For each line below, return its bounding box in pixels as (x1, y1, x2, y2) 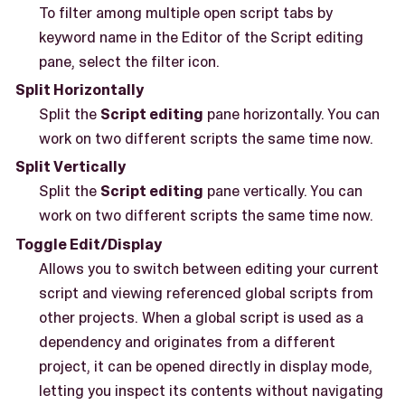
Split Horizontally (15, 80, 144, 100)
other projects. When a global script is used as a (38, 306, 363, 327)
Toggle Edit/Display (15, 233, 162, 254)
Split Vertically (15, 156, 126, 177)
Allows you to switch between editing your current (38, 258, 379, 278)
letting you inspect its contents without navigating (38, 380, 383, 400)
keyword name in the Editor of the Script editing (38, 26, 363, 47)
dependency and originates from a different (38, 331, 335, 352)
